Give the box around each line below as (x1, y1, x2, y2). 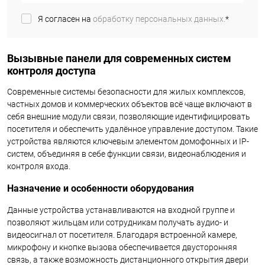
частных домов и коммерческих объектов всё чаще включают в (7, 99, 252, 109)
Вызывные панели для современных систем (7, 52, 231, 64)
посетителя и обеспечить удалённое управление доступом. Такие (7, 124, 258, 134)
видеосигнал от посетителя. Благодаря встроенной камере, (7, 230, 237, 240)
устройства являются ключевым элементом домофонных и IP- (7, 136, 249, 146)
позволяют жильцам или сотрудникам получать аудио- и (7, 217, 228, 227)
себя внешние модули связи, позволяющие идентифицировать (7, 111, 250, 121)
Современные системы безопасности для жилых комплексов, (7, 86, 245, 96)
